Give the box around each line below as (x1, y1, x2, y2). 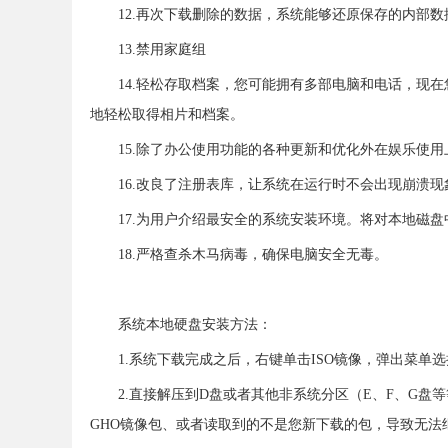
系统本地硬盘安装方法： (118, 317, 272, 332)
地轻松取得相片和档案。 (90, 107, 244, 122)
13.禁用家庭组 (118, 42, 206, 57)
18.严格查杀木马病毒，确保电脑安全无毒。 (118, 247, 388, 262)
